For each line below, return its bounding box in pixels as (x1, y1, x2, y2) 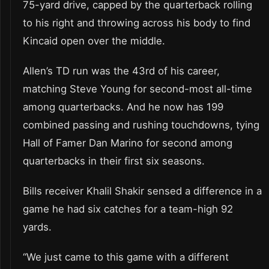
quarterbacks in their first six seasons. (23, 154, 205, 167)
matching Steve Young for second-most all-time (23, 82, 252, 95)
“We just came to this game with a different (23, 250, 229, 263)
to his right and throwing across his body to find (23, 16, 250, 29)
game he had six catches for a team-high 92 (23, 202, 233, 215)
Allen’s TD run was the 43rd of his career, (23, 64, 220, 77)
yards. (23, 220, 52, 233)
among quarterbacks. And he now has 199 (23, 100, 223, 113)
